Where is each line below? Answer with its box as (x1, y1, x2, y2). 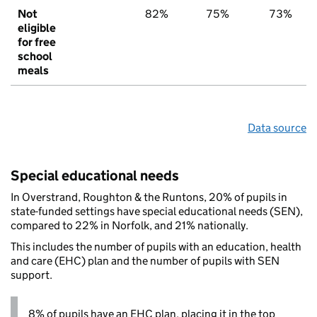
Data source (248, 121, 306, 135)
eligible (18, 21, 56, 35)
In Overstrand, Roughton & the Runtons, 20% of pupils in (11, 190, 287, 204)
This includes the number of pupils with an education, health (11, 240, 301, 254)
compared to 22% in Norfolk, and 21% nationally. (11, 219, 248, 233)
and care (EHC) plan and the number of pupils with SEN (11, 254, 279, 268)
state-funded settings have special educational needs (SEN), (11, 204, 303, 219)
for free (18, 35, 56, 50)
